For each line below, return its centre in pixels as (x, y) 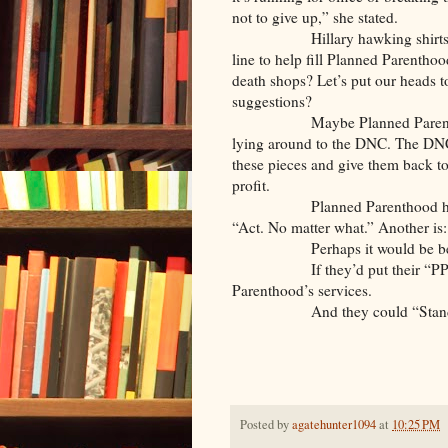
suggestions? (272, 101)
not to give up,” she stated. (315, 17)
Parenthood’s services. (302, 290)
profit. (251, 185)
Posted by (266, 425)
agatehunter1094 (334, 425)
